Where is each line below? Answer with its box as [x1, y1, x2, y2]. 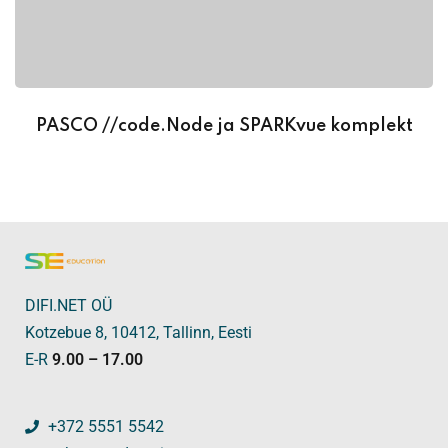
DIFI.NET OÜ [25, 296, 112, 316]
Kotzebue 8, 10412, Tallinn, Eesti [25, 323, 252, 343]
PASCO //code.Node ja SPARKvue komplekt [35, 117, 413, 136]
